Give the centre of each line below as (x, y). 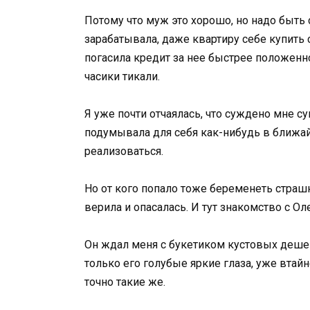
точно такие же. (125, 282)
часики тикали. (122, 76)
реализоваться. (124, 151)
